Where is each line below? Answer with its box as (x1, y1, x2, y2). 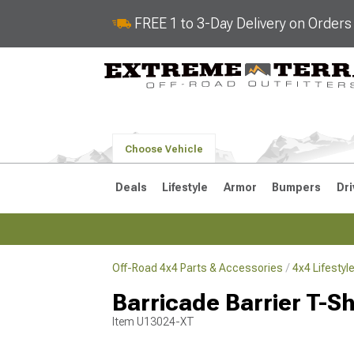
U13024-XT (137, 315, 194, 328)
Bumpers (272, 181, 322, 194)
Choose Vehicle (125, 144, 203, 155)
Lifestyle (162, 181, 209, 194)
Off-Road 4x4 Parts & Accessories (112, 262, 283, 274)
